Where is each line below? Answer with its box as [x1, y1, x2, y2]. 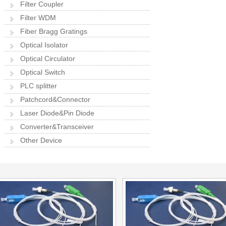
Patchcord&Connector [20, 95, 90, 103]
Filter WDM [20, 14, 56, 22]
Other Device [20, 136, 62, 144]
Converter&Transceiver [20, 123, 94, 131]
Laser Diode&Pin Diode [20, 109, 94, 117]
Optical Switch [20, 68, 65, 76]
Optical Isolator [20, 41, 68, 49]
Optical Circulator [20, 54, 75, 63]
